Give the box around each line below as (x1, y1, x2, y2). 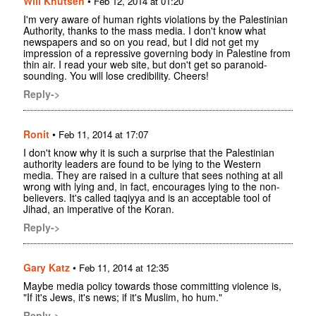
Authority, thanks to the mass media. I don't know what (23, 23, 266, 38)
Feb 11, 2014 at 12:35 (79, 261, 169, 275)
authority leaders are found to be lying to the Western (23, 157, 261, 171)
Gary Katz (23, 260, 70, 275)
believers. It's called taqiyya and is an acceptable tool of (23, 190, 271, 205)
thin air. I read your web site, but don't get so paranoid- (23, 57, 267, 72)
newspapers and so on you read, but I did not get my (23, 35, 259, 49)
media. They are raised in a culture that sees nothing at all (23, 168, 283, 183)
